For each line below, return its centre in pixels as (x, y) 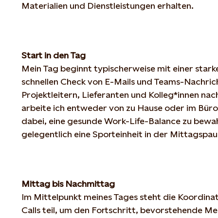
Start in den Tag (54, 55)
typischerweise (125, 68)
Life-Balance (156, 121)
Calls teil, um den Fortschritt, (81, 210)
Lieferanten (105, 94)
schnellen (40, 81)
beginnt (76, 68)
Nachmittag (90, 183)
